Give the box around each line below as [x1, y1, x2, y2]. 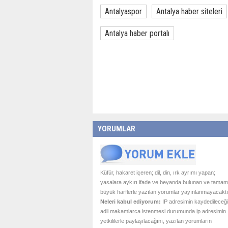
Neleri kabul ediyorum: [100, 198, 161, 205]
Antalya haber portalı [105, 28, 169, 38]
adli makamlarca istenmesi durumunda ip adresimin [100, 208, 226, 214]
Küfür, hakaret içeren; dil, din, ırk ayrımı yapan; [100, 169, 215, 176]
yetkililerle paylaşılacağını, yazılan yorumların [100, 218, 212, 224]
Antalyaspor [105, 7, 142, 16]
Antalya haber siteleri [156, 7, 222, 16]
